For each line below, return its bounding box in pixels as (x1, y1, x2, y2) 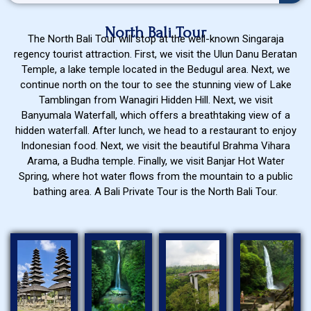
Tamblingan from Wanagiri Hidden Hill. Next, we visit (38, 94, 273, 106)
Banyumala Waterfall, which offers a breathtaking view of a (21, 109, 290, 121)
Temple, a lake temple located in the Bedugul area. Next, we (21, 63, 290, 76)
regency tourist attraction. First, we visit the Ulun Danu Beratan (14, 48, 297, 60)
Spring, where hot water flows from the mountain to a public (18, 170, 293, 183)
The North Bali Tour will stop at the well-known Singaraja (27, 33, 284, 45)
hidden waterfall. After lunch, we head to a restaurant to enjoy (15, 124, 296, 137)
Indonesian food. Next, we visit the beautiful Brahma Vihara (21, 140, 290, 152)
